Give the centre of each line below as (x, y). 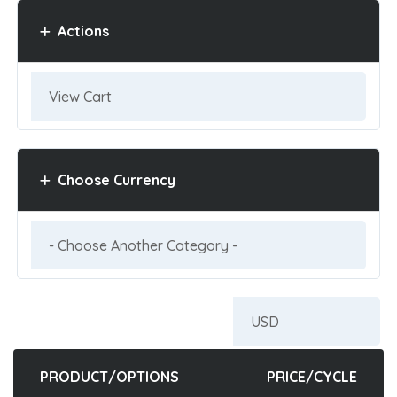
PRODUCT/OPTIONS (109, 377)
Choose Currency (113, 180)
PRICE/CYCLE (312, 377)
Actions (79, 31)
